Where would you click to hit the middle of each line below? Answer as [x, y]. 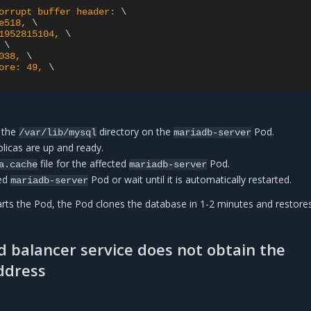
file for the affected [84, 164]
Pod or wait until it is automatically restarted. [190, 180]
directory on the [135, 132]
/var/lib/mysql [58, 133]
